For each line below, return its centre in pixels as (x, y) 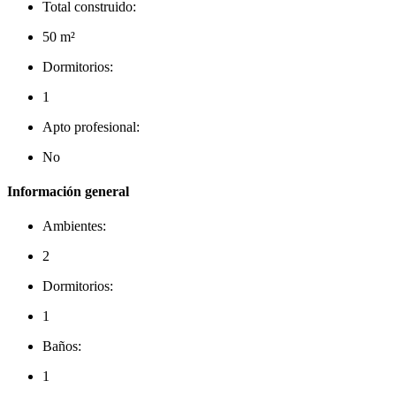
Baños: (62, 346)
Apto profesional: (91, 126)
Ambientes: (74, 226)
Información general (68, 192)
